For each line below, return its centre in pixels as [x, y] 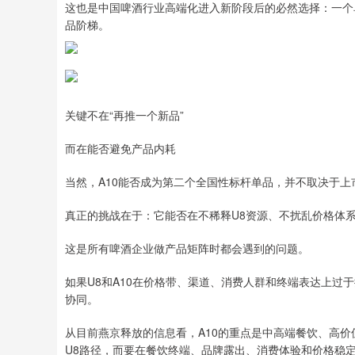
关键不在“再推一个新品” [124, 115]
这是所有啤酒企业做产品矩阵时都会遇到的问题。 [187, 248]
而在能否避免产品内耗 [120, 148]
